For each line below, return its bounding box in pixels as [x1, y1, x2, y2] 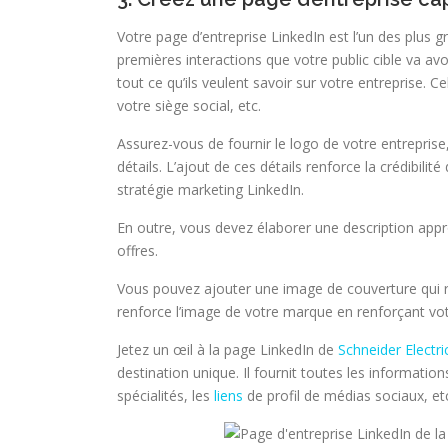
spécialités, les [117, 386, 214, 405]
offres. [117, 241, 158, 260]
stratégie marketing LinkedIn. [117, 180, 304, 199]
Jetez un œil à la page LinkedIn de [117, 340, 338, 359]
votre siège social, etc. [117, 96, 261, 115]
